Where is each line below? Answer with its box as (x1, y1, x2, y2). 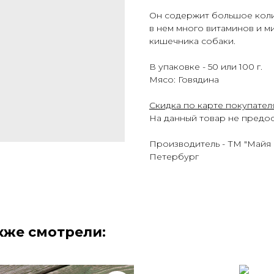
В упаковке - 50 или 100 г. (149, 61, 262, 73)
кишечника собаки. (149, 35, 235, 47)
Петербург (149, 151, 199, 163)
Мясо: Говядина (149, 74, 219, 86)
